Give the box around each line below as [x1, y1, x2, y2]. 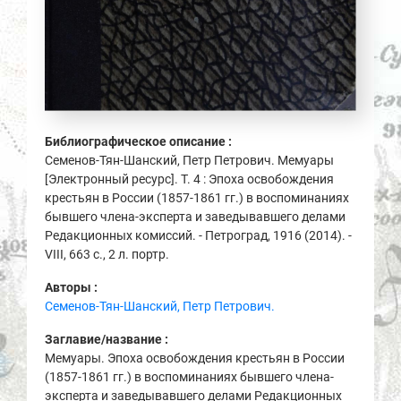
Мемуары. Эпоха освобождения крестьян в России [45, 351, 345, 366]
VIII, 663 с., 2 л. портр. [45, 247, 169, 262]
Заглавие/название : [45, 332, 171, 347]
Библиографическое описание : [45, 134, 235, 149]
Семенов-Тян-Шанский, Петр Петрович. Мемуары [45, 153, 334, 168]
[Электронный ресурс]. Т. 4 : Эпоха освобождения [45, 172, 334, 187]
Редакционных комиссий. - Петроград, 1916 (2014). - [45, 228, 352, 243]
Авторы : [45, 280, 100, 295]
